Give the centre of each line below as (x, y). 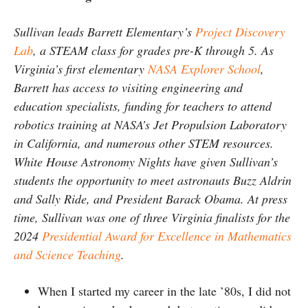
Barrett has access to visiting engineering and (128, 87)
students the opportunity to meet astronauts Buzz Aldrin (153, 180)
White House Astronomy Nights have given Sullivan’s (146, 161)
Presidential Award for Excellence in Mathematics (167, 235)
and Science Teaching (67, 254)
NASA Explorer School (204, 68)
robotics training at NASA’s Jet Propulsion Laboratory (150, 124)
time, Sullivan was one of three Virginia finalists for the (152, 217)
